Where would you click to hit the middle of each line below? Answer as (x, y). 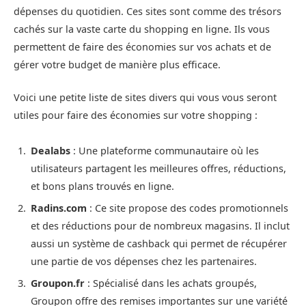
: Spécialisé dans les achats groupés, (171, 283)
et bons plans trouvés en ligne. (102, 186)
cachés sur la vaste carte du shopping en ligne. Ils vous (142, 29)
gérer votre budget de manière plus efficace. (117, 64)
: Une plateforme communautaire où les (165, 150)
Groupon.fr (58, 283)
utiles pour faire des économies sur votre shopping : (136, 115)
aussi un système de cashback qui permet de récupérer (159, 243)
